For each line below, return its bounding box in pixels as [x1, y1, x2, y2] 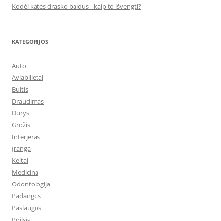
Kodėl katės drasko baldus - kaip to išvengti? [12, 2, 141, 11]
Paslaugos [12, 203, 41, 212]
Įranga [12, 144, 31, 153]
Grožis [12, 120, 30, 129]
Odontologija [12, 180, 50, 188]
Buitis [12, 85, 28, 94]
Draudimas [12, 97, 44, 106]
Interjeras [12, 132, 40, 141]
